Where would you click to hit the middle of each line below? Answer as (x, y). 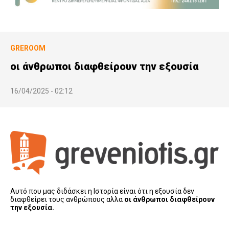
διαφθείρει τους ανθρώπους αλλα (67, 200)
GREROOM (28, 48)
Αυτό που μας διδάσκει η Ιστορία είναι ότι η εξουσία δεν (102, 191)
